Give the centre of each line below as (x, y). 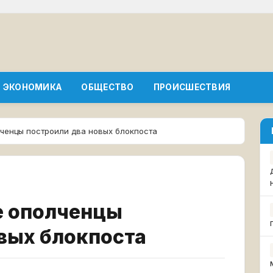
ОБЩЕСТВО (108, 87)
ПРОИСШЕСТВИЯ (192, 87)
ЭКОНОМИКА (32, 87)
